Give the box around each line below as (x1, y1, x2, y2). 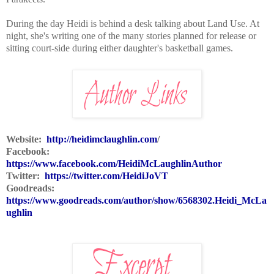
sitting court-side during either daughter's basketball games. (6, 43, 233, 54)
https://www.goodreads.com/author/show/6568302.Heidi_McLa (6, 195, 267, 206)
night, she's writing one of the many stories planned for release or (6, 31, 256, 42)
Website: (6, 134, 42, 145)
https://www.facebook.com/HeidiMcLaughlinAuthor (6, 158, 222, 169)
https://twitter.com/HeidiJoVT (45, 171, 168, 182)
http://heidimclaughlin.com (46, 134, 157, 145)
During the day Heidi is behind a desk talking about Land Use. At (6, 18, 259, 29)
